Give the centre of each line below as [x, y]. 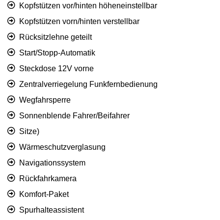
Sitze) [29, 132]
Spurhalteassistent [52, 210]
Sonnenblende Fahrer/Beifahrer [74, 116]
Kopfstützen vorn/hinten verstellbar [79, 22]
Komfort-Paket [44, 194]
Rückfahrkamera [48, 179]
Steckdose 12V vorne [56, 69]
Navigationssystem [52, 163]
